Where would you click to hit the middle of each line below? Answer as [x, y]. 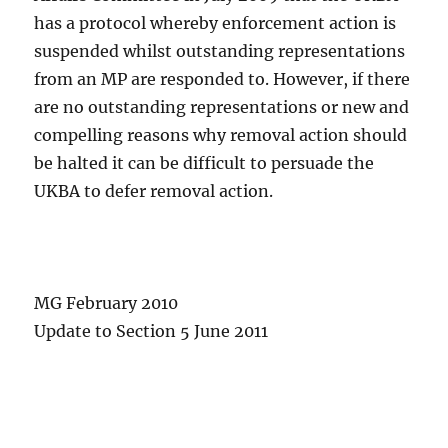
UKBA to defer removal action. [154, 191]
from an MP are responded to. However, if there [222, 79]
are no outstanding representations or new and [222, 107]
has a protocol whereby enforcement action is [215, 23]
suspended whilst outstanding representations [220, 51]
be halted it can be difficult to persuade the [204, 163]
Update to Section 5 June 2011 [151, 331]
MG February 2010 [106, 303]
